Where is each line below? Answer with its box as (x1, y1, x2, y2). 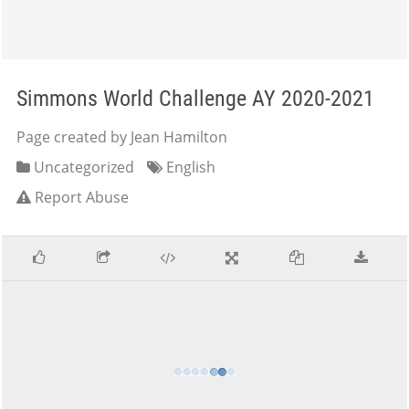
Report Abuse (35, 187, 129, 207)
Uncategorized (30, 157, 134, 177)
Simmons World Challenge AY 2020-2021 (16, 86, 374, 111)
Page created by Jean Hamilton (16, 127, 227, 147)
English (163, 157, 215, 177)
